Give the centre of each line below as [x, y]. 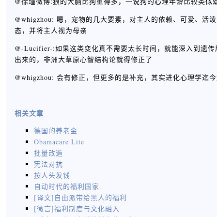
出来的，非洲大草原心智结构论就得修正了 [84, 59]
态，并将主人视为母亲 [51, 30]
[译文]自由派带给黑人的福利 [80, 197]
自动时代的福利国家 [67, 186]
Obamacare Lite [59, 142]
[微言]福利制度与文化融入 [77, 209]
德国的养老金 [56, 131]
